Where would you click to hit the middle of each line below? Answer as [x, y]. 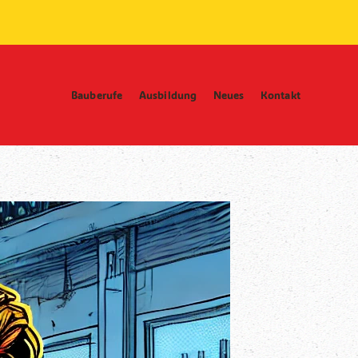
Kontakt [280, 95]
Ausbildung [168, 95]
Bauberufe [97, 95]
